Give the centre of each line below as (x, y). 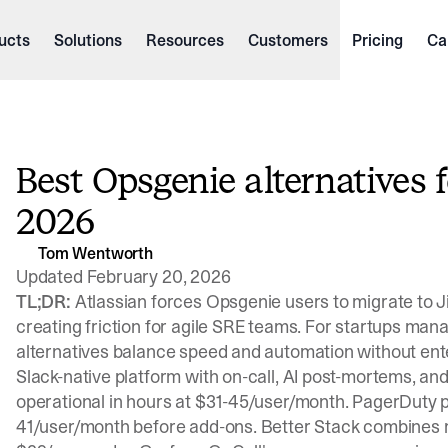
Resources (184, 40)
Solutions (87, 40)
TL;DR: (43, 301)
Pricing (377, 40)
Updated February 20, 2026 (123, 276)
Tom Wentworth (95, 252)
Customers (287, 40)
